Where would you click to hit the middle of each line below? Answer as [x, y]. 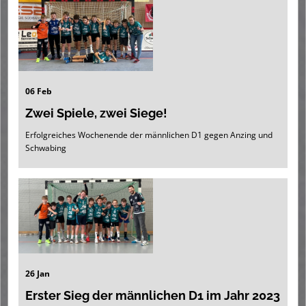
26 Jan [38, 274]
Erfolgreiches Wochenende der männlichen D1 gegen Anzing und [149, 135]
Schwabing [46, 148]
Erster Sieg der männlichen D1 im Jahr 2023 [153, 296]
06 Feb [39, 92]
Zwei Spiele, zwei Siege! [96, 113]
